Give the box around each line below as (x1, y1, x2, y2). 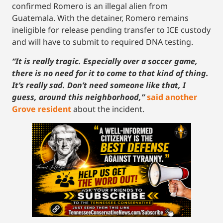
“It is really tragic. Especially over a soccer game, (12, 55, 198, 67)
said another (147, 91, 197, 103)
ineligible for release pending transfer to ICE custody (12, 24, 211, 36)
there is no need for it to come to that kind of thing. (12, 67, 209, 79)
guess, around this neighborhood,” (12, 91, 147, 103)
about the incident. (71, 103, 144, 114)
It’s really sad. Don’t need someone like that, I (12, 79, 186, 91)
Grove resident (12, 103, 71, 114)
